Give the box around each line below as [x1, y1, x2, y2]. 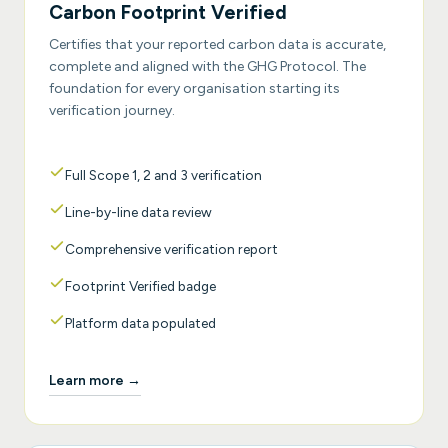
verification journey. [49, 102, 175, 120]
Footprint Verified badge [65, 278, 216, 295]
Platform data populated [65, 315, 216, 332]
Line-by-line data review [65, 204, 212, 221]
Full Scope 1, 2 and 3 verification [65, 167, 262, 184]
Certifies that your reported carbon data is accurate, [49, 36, 386, 54]
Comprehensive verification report [65, 241, 278, 258]
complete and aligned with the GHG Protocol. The [49, 58, 366, 76]
